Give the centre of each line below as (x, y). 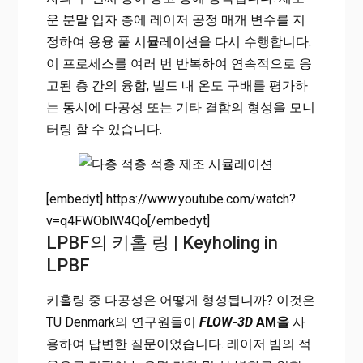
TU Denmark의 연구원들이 (122, 322)
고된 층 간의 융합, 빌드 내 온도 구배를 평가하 (177, 86)
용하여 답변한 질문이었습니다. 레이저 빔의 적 (178, 344)
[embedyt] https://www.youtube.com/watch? (171, 199)
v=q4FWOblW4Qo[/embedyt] (128, 221)
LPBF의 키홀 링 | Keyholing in (162, 243)
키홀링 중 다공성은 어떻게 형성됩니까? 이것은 (180, 301)
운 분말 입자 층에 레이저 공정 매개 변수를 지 (175, 20)
